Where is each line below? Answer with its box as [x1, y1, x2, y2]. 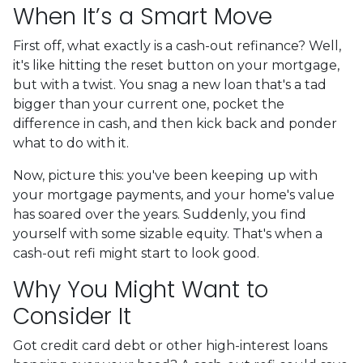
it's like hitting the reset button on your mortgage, [13, 57, 340, 73]
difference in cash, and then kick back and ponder [13, 115, 337, 131]
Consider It [13, 300, 131, 332]
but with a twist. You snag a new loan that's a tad [13, 76, 327, 92]
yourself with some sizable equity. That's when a [13, 225, 322, 241]
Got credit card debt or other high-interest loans [13, 337, 327, 353]
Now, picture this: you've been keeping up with [13, 167, 318, 183]
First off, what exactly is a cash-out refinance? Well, [13, 37, 341, 53]
